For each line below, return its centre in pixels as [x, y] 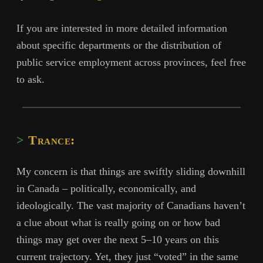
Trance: [52, 140]
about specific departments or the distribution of [119, 45]
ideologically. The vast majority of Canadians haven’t [131, 206]
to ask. [31, 79]
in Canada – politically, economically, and [106, 189]
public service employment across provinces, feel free [131, 62]
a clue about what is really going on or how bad [118, 223]
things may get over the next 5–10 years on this [118, 240]
